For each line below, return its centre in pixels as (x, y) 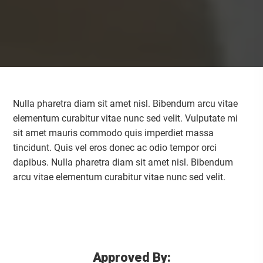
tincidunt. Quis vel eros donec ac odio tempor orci (115, 148)
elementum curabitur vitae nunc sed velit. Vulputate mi (126, 118)
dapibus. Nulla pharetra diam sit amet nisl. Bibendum (123, 162)
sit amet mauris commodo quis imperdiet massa (114, 133)
